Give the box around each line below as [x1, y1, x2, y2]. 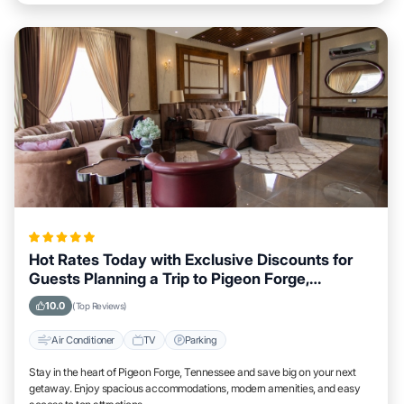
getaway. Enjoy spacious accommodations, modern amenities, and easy [29, 381, 361, 395]
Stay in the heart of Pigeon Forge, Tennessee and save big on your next [29, 365, 356, 379]
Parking [184, 333, 217, 346]
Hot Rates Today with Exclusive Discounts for [29, 251, 353, 269]
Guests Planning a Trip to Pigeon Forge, [29, 270, 309, 288]
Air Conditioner [51, 333, 115, 346]
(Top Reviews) [72, 300, 127, 311]
